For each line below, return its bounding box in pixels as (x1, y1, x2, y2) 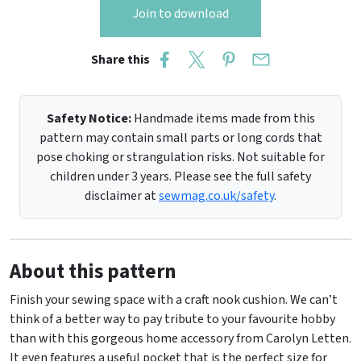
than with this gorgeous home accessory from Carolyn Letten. (10, 329, 351, 347)
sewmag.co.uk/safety (159, 186, 274, 205)
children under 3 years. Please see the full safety (50, 167, 311, 185)
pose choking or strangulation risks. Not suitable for (36, 147, 325, 166)
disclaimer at (85, 186, 159, 205)
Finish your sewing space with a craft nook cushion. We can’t (10, 290, 338, 309)
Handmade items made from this (131, 109, 315, 127)
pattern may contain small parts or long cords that (39, 128, 322, 147)
